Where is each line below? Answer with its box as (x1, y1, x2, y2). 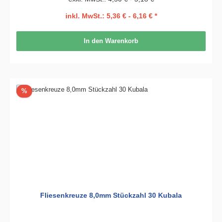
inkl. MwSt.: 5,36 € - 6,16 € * (65, 11, 157, 20)
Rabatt (26, 86, 46, 94)
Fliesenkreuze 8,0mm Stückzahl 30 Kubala (40, 191, 182, 199)
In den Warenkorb (84, 37, 138, 45)
